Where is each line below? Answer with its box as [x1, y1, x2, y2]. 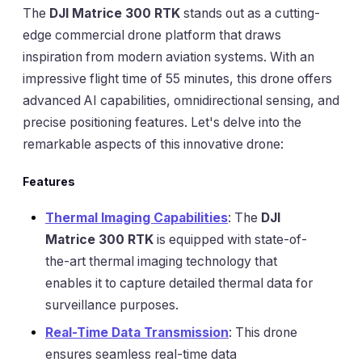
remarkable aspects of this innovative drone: [23, 136, 284, 152]
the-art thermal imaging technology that [45, 253, 277, 269]
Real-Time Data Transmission [45, 324, 229, 340]
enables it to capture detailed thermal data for [45, 275, 313, 291]
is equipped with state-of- [154, 231, 307, 247]
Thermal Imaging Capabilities [45, 209, 228, 225]
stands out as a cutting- [180, 5, 320, 21]
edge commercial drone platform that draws [23, 27, 281, 43]
